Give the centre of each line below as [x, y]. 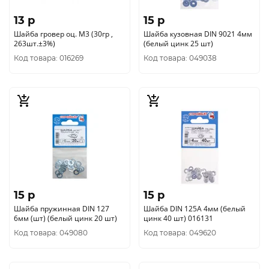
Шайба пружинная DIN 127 [62, 209]
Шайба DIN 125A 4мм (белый [174, 209]
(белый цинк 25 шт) [178, 44]
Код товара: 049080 [51, 233]
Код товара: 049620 [180, 233]
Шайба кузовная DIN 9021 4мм [190, 34]
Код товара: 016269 [49, 58]
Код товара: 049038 [180, 58]
